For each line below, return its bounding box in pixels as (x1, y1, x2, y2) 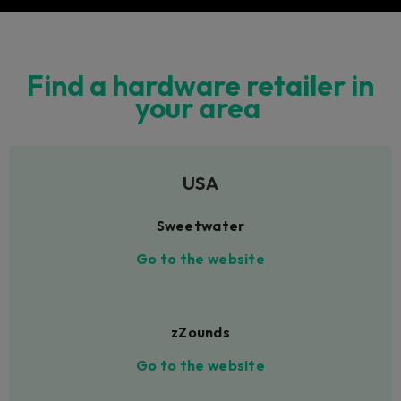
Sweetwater (156, 216, 245, 235)
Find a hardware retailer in (27, 67, 374, 104)
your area (135, 90, 266, 126)
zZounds (170, 322, 231, 341)
